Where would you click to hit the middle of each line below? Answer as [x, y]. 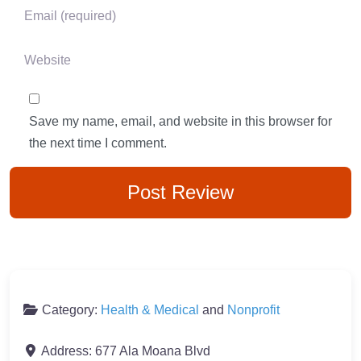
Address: [68, 351]
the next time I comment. [98, 143]
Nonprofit [253, 310]
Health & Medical [150, 310]
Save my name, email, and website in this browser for [180, 121]
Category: [71, 310]
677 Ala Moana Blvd [153, 351]
